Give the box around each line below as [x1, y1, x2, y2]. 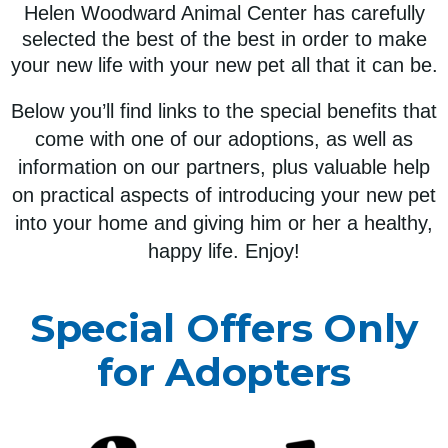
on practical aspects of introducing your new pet [12, 183, 436, 206]
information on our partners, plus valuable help [18, 155, 430, 178]
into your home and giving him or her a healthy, [15, 211, 433, 234]
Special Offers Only [29, 303, 419, 352]
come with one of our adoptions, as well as [35, 127, 413, 150]
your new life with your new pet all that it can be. [10, 53, 438, 76]
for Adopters [97, 347, 351, 396]
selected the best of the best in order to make [21, 27, 427, 50]
